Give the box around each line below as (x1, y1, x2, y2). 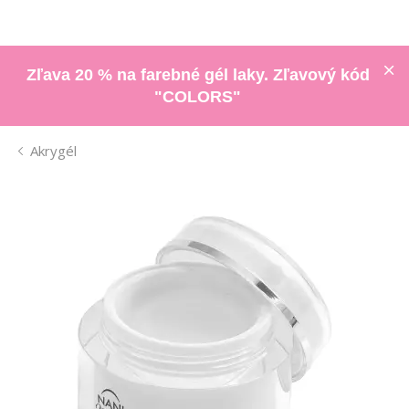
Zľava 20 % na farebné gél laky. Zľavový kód (26, 65, 370, 84)
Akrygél (30, 141, 77, 160)
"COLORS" (154, 87, 241, 106)
